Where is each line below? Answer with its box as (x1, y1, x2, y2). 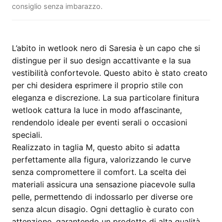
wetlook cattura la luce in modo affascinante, (12, 105, 182, 115)
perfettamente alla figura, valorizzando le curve (12, 155, 191, 165)
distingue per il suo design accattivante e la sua (12, 55, 191, 65)
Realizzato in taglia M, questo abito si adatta (12, 142, 180, 152)
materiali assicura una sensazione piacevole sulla (12, 179, 195, 189)
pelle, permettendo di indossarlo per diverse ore (12, 192, 193, 202)
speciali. (12, 130, 42, 140)
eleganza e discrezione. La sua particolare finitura (12, 93, 199, 103)
